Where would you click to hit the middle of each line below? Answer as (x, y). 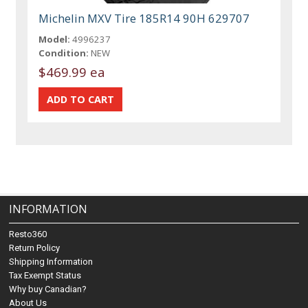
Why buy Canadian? (48, 289)
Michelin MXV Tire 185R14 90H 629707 (144, 18)
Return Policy (35, 248)
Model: (55, 39)
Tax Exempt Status (45, 276)
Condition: (64, 53)
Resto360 (28, 234)
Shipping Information (51, 262)
